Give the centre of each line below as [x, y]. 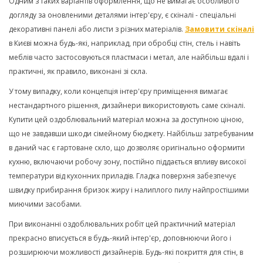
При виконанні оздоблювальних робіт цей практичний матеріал [122, 224]
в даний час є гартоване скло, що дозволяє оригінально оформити [127, 148]
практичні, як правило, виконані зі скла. [78, 71]
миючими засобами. [45, 204]
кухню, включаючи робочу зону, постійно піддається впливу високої [127, 162]
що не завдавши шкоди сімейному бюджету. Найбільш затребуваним [131, 134]
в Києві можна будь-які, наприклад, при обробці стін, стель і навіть [125, 43]
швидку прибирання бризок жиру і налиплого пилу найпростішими [129, 190]
